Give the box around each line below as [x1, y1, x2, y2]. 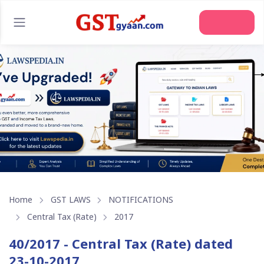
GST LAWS [50, 194, 91, 206]
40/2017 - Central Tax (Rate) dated [9, 234, 233, 252]
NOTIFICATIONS [108, 194, 174, 206]
